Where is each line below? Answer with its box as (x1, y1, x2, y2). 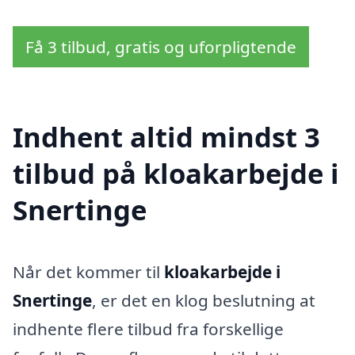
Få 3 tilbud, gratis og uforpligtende (25, 36, 296, 59)
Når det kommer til (13, 260, 164, 283)
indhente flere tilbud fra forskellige (13, 317, 284, 340)
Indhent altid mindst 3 (13, 117, 320, 155)
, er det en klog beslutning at (92, 288, 315, 311)
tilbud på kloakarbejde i (13, 154, 339, 192)
